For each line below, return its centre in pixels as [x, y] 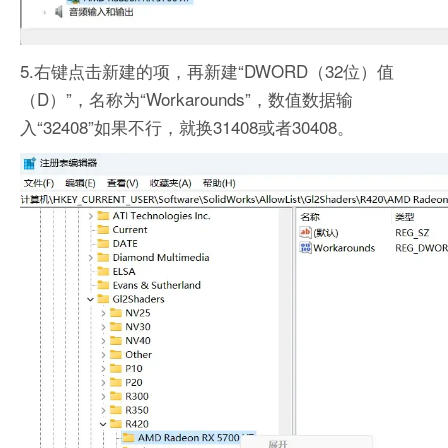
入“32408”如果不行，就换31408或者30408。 [187, 127]
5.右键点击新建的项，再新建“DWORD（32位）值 [207, 71]
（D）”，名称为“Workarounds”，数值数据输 [186, 99]
